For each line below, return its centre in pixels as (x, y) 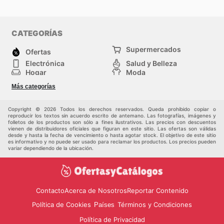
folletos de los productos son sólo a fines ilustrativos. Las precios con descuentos (112, 122)
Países (104, 205)
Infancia (39, 90)
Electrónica (45, 63)
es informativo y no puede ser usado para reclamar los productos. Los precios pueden (112, 142)
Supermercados (153, 49)
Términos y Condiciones (155, 205)
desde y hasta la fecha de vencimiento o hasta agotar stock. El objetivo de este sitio (112, 135)
